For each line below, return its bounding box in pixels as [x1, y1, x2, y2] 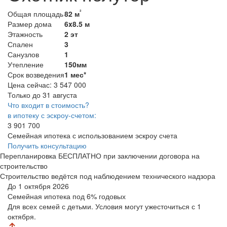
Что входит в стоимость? [8, 99, 89, 110]
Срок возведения [8, 69, 64, 80]
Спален [8, 39, 33, 49]
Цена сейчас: [8, 79, 52, 90]
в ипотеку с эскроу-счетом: [8, 109, 96, 120]
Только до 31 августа [8, 89, 77, 100]
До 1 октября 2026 [8, 180, 69, 191]
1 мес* [64, 69, 86, 80]
